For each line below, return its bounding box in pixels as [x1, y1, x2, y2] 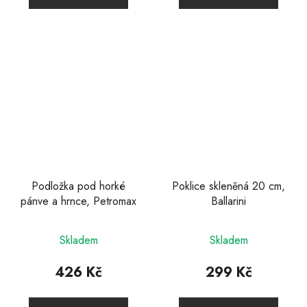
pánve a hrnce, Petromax [21, 193, 136, 210]
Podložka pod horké [32, 178, 125, 195]
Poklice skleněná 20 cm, [172, 178, 285, 195]
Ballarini [211, 193, 246, 210]
